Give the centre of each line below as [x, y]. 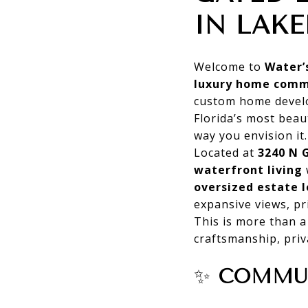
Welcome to [229, 66]
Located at [226, 152]
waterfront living [248, 169]
